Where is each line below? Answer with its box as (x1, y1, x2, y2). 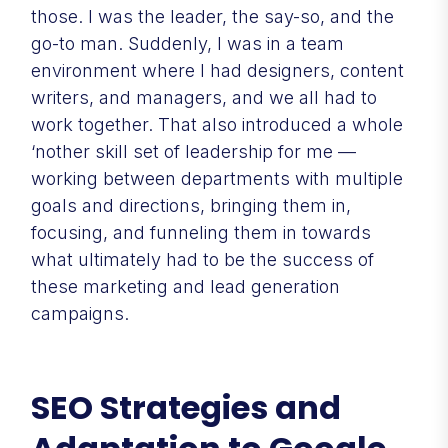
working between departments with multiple (31, 167, 403, 189)
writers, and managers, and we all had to (31, 86, 377, 108)
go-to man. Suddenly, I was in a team (31, 32, 344, 54)
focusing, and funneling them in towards (31, 221, 371, 243)
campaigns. (31, 302, 134, 324)
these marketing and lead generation (31, 275, 340, 297)
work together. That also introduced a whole (31, 113, 403, 135)
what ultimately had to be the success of (31, 248, 374, 270)
